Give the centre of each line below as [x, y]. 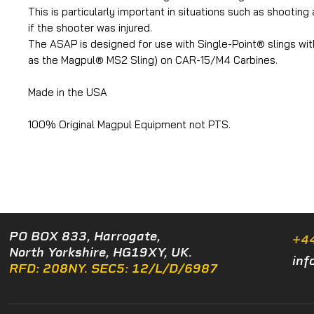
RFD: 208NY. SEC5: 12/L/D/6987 [114, 268]
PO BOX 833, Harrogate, [85, 236]
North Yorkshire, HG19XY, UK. [101, 252]
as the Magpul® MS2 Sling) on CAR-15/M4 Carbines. [153, 60]
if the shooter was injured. [90, 27]
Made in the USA [68, 92]
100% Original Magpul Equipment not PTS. [129, 124]
